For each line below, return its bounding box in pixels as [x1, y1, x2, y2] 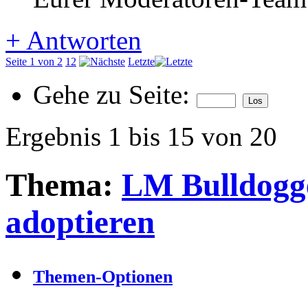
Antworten [21, 25, 142, 55]
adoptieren [5, 204, 155, 241]
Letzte [128, 56, 155, 67]
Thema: [5, 167, 122, 203]
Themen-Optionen [33, 267, 173, 287]
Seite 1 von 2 [5, 56, 63, 67]
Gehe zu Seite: [33, 80, 197, 109]
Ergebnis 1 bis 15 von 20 [5, 122, 277, 151]
